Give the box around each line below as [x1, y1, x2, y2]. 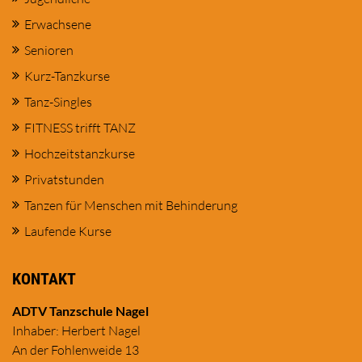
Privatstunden [24, 171, 104, 188]
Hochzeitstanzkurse [24, 145, 135, 162]
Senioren [24, 42, 74, 59]
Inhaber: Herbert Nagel [12, 322, 141, 339]
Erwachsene [24, 16, 91, 33]
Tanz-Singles [24, 94, 92, 111]
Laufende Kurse [24, 223, 112, 240]
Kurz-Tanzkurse [24, 68, 110, 85]
